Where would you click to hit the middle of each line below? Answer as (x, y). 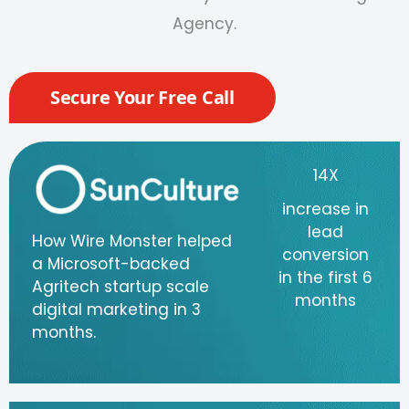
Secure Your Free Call (142, 98)
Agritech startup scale (121, 287)
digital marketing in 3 (116, 310)
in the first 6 (326, 278)
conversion (326, 255)
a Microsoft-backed (111, 264)
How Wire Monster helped (132, 241)
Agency (203, 24)
